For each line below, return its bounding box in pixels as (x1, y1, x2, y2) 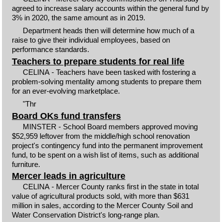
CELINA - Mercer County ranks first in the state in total (23, 182, 199, 191)
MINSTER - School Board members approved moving (23, 122, 198, 131)
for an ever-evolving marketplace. (11, 86, 120, 95)
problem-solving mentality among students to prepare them (11, 77, 202, 86)
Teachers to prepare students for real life (11, 56, 184, 66)
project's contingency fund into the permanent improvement (11, 141, 203, 150)
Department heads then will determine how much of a (23, 26, 195, 35)
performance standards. (11, 45, 89, 54)
